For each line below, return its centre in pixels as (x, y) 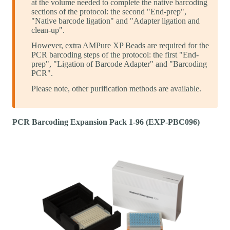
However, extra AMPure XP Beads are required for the (120, 45)
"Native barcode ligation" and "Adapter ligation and (116, 21)
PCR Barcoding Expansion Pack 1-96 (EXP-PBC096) (106, 122)
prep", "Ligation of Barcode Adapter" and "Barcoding (119, 64)
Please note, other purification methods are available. (116, 88)
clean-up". (48, 30)
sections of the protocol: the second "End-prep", (109, 11)
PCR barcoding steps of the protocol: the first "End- (115, 54)
